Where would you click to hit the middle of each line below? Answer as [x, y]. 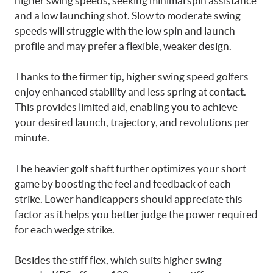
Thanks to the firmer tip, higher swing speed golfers [132, 76]
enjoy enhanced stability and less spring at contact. [130, 92]
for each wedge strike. [65, 229]
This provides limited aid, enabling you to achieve [126, 107]
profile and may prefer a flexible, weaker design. [123, 46]
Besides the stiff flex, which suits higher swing [118, 260]
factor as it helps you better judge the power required [136, 214]
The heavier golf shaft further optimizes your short [130, 168]
